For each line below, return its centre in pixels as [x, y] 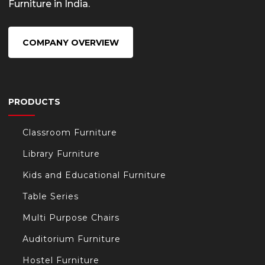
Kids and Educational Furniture [94, 175]
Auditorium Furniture [72, 239]
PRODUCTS [34, 102]
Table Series [51, 197]
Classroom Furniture [70, 133]
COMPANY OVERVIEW [71, 43]
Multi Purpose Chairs [71, 218]
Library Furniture [61, 154]
